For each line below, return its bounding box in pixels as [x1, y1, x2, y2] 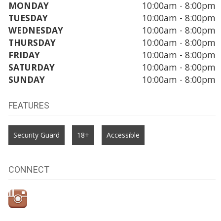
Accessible [106, 130, 140, 140]
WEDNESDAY [8, 24, 63, 36]
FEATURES [8, 100, 49, 110]
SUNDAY [8, 73, 45, 85]
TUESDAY [8, 11, 48, 24]
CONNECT [8, 164, 49, 175]
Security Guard [13, 130, 60, 140]
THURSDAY [8, 36, 56, 48]
